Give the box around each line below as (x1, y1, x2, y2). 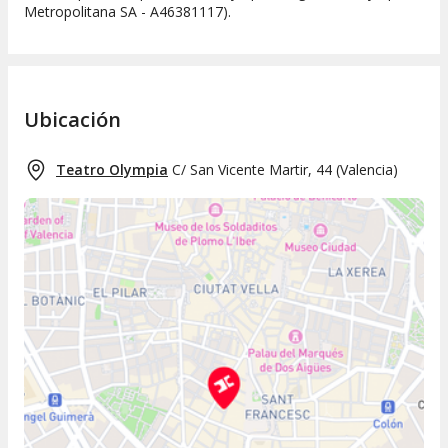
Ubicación (24, 106, 121, 134)
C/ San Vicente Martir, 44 (172, 160, 332, 180)
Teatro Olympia (56, 160, 168, 180)
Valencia (340, 160, 393, 180)
